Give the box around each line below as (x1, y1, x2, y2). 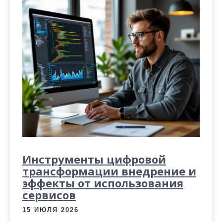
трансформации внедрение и (22, 163, 196, 178)
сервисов (22, 187, 76, 202)
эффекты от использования (22, 175, 183, 190)
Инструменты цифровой (22, 151, 166, 166)
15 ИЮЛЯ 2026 (22, 206, 79, 214)
